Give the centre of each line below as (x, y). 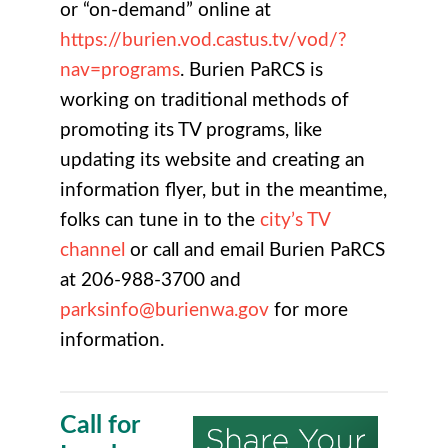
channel (92, 250)
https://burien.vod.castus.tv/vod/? (203, 40)
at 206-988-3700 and (150, 280)
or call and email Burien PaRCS (255, 250)
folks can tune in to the (160, 220)
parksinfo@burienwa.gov (164, 310)
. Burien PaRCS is (251, 70)
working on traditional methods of (204, 100)
